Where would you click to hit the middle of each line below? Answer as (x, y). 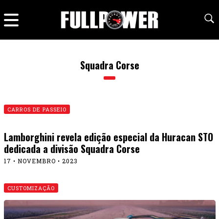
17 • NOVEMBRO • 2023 (41, 161)
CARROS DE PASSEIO (37, 109)
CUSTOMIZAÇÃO (31, 188)
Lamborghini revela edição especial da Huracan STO (108, 137)
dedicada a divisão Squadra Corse (72, 149)
